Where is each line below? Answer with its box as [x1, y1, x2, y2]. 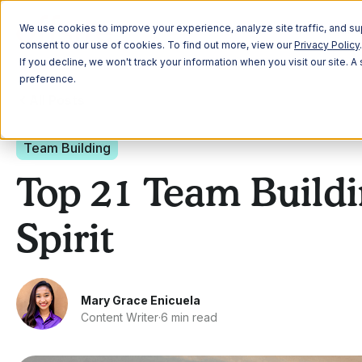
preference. [19, 73, 76, 85]
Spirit [16, 222, 114, 261]
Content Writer [81, 310, 158, 324]
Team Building [23, 140, 111, 156]
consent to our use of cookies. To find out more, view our [19, 39, 294, 51]
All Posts [29, 92, 85, 108]
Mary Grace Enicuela [81, 293, 200, 307]
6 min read [161, 310, 217, 324]
